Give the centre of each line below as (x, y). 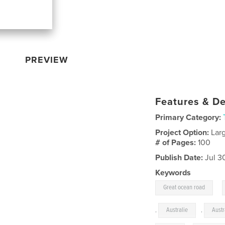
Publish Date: (179, 157)
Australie (177, 210)
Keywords (173, 173)
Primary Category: (188, 117)
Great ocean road (184, 187)
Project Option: (183, 132)
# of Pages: (177, 142)
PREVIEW (47, 60)
